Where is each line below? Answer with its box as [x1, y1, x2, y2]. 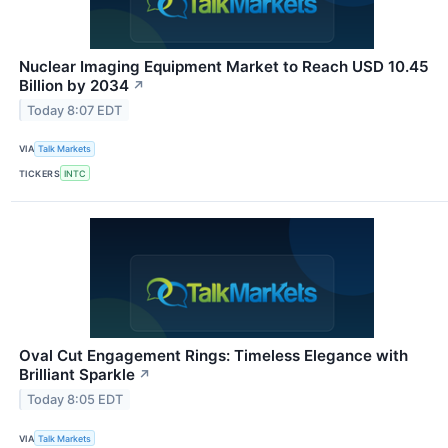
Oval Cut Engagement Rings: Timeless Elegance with [19, 346, 408, 366]
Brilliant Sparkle [19, 365, 135, 385]
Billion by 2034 [19, 75, 129, 95]
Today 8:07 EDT [27, 102, 123, 118]
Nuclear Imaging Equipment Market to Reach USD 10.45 [19, 56, 429, 76]
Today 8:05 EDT [27, 391, 124, 407]
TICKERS [19, 167, 61, 179]
